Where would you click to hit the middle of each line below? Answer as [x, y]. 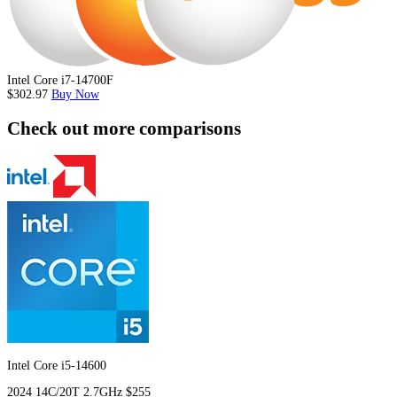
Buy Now [75, 95]
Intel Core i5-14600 [57, 366]
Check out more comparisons [124, 128]
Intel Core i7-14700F [60, 81]
